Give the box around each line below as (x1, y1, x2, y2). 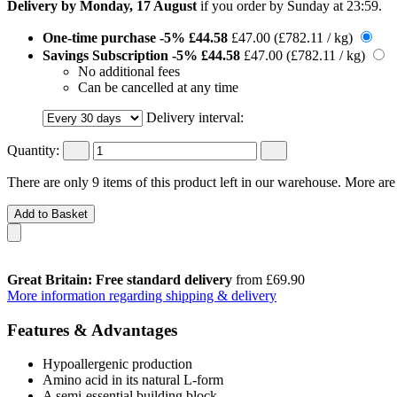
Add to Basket (14, 206, 88, 221)
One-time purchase (43, 29, 160, 45)
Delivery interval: (146, 109, 244, 125)
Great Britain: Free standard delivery (7, 271, 232, 287)
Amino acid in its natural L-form (43, 372, 223, 388)
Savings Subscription (43, 47, 172, 63)
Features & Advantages (7, 320, 177, 339)
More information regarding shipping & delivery (7, 287, 276, 303)
